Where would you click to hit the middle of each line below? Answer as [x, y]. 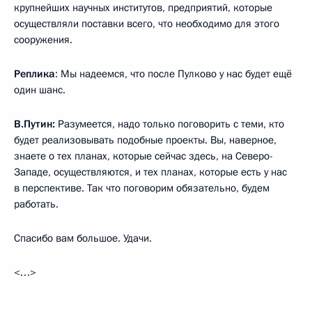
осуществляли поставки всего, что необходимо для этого [147, 24]
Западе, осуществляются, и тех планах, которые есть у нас [150, 172]
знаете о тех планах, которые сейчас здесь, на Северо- [143, 156]
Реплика [34, 74]
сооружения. [43, 40]
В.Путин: [34, 124]
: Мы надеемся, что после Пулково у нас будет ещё [173, 74]
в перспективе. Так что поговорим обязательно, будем [142, 188]
